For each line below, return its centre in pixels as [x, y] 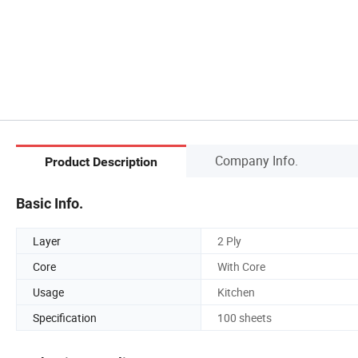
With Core [241, 266]
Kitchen [236, 292]
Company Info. [257, 160]
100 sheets [245, 317]
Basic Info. [50, 203]
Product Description [101, 162]
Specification [65, 317]
